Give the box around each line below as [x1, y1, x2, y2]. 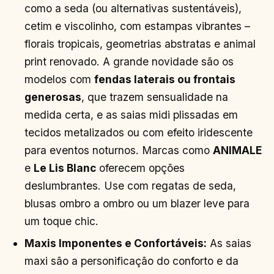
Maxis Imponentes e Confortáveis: [24, 236, 207, 250]
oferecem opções [96, 161, 185, 175]
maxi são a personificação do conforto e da [24, 254, 239, 267]
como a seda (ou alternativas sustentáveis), [24, 2, 242, 15]
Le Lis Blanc [34, 161, 97, 175]
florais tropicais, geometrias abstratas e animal [24, 37, 256, 51]
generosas [24, 91, 82, 104]
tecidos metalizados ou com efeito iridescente [24, 126, 253, 139]
